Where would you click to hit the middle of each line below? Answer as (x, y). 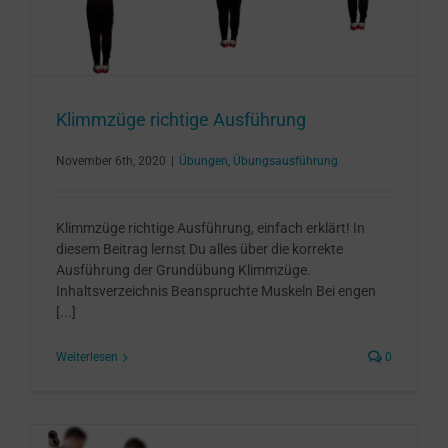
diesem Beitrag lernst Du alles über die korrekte (199, 249)
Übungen (203, 161)
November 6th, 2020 (111, 161)
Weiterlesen (87, 357)
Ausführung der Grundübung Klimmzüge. (189, 270)
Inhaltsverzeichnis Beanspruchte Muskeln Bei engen (216, 291)
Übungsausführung (285, 161)
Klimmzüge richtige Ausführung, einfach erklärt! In (210, 228)
